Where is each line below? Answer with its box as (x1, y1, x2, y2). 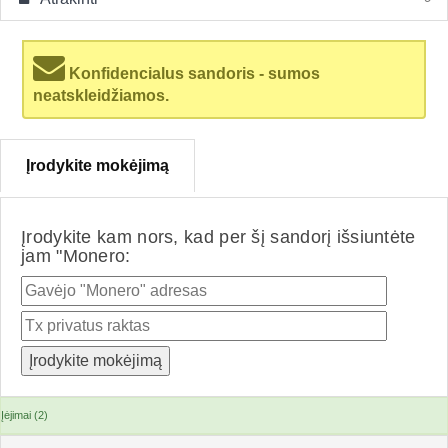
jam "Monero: (21, 246, 131, 266)
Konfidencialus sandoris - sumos (65, 65, 321, 82)
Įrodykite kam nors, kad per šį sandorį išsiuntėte (21, 227, 416, 247)
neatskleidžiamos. (33, 87, 170, 104)
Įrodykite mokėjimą (26, 157, 169, 174)
